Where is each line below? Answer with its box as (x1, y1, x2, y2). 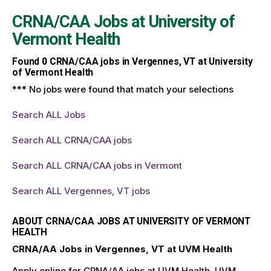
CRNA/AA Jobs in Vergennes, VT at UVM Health (12, 243, 232, 255)
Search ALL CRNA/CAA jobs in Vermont (12, 159, 182, 171)
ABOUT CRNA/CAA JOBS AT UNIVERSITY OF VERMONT (12, 215, 251, 227)
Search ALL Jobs (12, 108, 85, 120)
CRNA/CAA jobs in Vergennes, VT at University (47, 56, 253, 68)
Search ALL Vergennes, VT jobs (12, 184, 150, 197)
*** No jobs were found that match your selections (12, 83, 233, 95)
